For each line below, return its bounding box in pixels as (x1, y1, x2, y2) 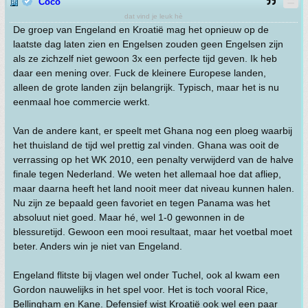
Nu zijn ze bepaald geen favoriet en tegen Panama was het (13, 197, 270, 208)
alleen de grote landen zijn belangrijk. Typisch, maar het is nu (13, 82, 279, 93)
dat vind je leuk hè (124, 12, 183, 20)
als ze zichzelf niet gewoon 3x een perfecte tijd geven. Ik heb (13, 53, 277, 64)
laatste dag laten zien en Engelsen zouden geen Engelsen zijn (13, 38, 283, 49)
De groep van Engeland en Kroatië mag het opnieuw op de (13, 24, 269, 35)
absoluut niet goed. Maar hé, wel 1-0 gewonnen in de (13, 212, 245, 223)
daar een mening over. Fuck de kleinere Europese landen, (13, 67, 266, 78)
